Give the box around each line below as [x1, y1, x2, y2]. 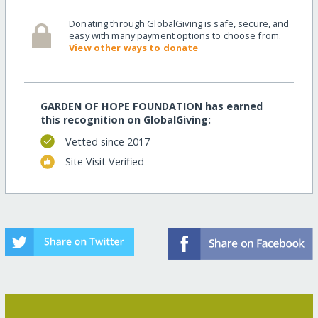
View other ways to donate [69, 41, 199, 55]
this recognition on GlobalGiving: [40, 112, 211, 126]
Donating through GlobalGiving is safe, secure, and [69, 17, 290, 31]
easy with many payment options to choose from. [69, 29, 282, 43]
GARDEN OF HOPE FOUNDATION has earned [40, 99, 263, 113]
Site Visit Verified [65, 155, 144, 169]
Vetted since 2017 [65, 134, 150, 148]
